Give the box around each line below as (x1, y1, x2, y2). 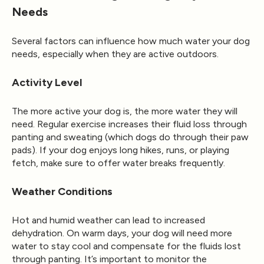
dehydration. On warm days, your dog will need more (12, 227, 232, 239)
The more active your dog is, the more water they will (12, 105, 237, 117)
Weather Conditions (12, 184, 113, 198)
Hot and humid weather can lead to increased (12, 214, 205, 226)
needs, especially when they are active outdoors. (12, 48, 219, 60)
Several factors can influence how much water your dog (12, 35, 250, 47)
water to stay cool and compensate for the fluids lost (12, 240, 241, 252)
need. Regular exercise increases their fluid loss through (12, 118, 247, 130)
